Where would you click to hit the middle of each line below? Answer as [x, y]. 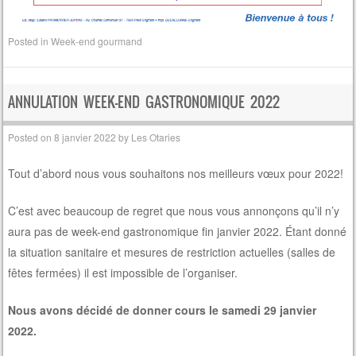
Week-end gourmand [97, 41]
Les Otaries [156, 137]
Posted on [31, 137]
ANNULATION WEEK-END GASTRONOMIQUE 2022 [144, 103]
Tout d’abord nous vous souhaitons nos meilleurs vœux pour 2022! [176, 173]
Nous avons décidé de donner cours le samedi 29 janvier [163, 310]
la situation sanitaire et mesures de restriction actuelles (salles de [172, 252]
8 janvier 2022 [85, 137]
